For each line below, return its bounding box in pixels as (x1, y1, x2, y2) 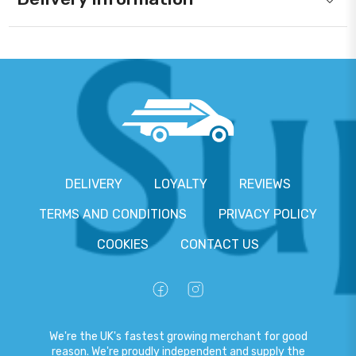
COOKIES (97, 237, 149, 253)
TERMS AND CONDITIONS (39, 207, 187, 222)
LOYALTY (154, 176, 207, 192)
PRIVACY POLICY (219, 207, 317, 222)
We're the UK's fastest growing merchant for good (48, 330, 308, 344)
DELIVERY (65, 176, 122, 192)
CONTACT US (180, 237, 259, 253)
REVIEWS (239, 176, 291, 192)
